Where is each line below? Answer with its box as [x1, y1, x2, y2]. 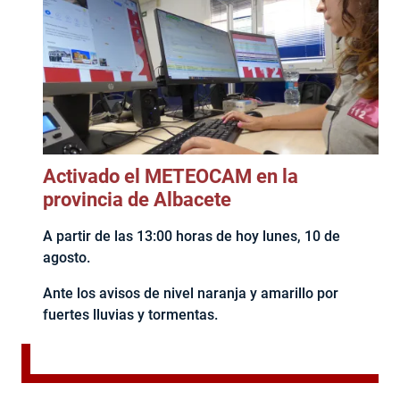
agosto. [43, 249, 90, 267]
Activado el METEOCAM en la [43, 165, 298, 188]
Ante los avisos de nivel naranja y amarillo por [43, 285, 338, 303]
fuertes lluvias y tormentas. [43, 306, 218, 324]
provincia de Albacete [43, 188, 231, 212]
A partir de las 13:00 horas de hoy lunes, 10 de [43, 228, 340, 246]
